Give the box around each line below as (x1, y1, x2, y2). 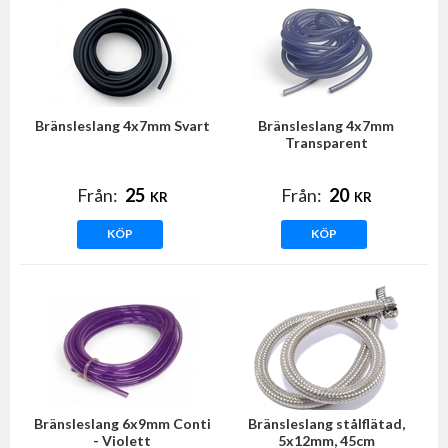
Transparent (284, 134, 368, 151)
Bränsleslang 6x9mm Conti (33, 415, 211, 432)
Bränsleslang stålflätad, (247, 415, 405, 432)
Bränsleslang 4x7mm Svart (34, 117, 210, 134)
